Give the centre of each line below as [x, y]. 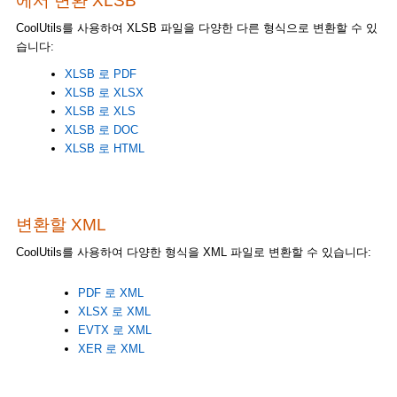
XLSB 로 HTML [104, 148]
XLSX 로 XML [114, 311]
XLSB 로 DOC [101, 130]
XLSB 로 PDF [100, 74]
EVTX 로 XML [114, 330]
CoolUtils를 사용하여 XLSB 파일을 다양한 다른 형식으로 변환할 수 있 [196, 28]
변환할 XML [61, 224]
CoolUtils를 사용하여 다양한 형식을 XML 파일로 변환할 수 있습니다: [193, 252]
